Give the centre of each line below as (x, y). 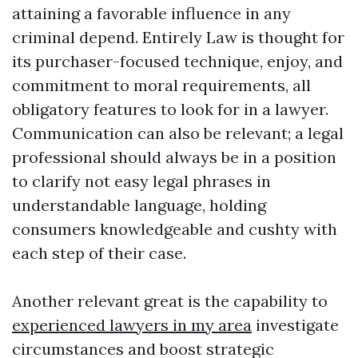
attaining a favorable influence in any (151, 14)
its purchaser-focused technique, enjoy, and (177, 62)
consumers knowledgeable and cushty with (175, 229)
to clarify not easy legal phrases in (141, 181)
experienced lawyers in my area (132, 325)
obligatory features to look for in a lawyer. (170, 109)
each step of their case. (99, 253)
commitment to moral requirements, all (161, 86)
